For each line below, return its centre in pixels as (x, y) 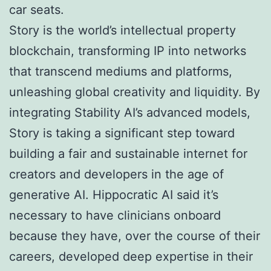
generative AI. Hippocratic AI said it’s (114, 195)
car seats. (37, 10)
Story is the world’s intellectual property (122, 31)
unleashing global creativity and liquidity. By (135, 92)
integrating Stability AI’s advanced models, (130, 113)
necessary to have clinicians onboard (115, 216)
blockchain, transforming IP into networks (128, 51)
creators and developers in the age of (116, 175)
